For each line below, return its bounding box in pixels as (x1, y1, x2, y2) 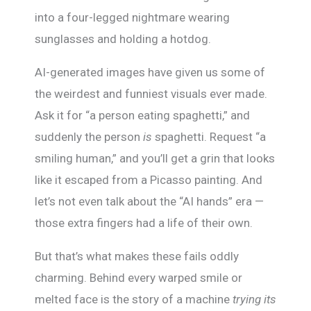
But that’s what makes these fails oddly (35, 249, 239, 263)
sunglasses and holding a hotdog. (35, 32, 211, 46)
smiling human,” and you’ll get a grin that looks (35, 151, 275, 165)
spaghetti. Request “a (152, 130, 266, 144)
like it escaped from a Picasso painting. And (35, 173, 262, 187)
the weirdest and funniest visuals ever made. (35, 87, 267, 101)
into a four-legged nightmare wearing (35, 10, 230, 24)
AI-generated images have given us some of (35, 65, 265, 79)
